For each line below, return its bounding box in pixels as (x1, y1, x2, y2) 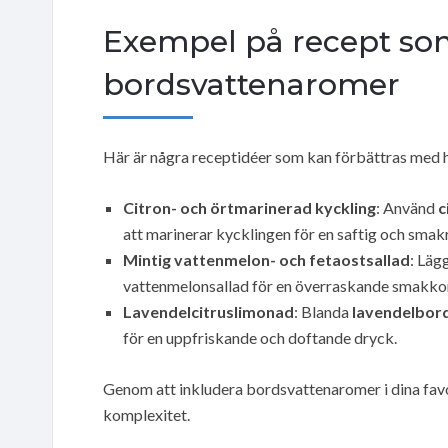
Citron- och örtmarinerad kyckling (123, 197, 376, 217)
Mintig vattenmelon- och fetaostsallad (123, 249, 410, 269)
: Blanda (294, 301, 352, 321)
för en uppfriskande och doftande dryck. (123, 327, 397, 347)
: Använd (376, 197, 438, 217)
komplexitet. (103, 404, 190, 424)
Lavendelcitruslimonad (123, 301, 294, 321)
